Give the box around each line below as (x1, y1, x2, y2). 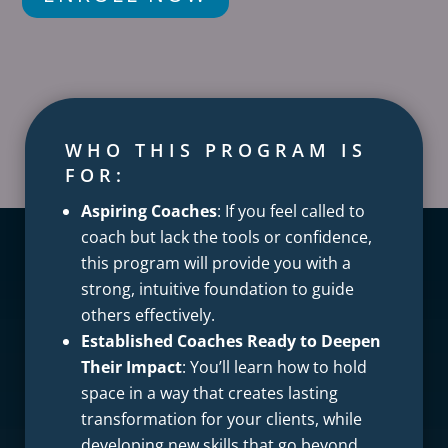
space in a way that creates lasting (80, 382, 338, 405)
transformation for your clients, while (80, 408, 362, 431)
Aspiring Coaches (80, 200, 217, 223)
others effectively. (80, 304, 215, 327)
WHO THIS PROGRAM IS (64, 138, 367, 163)
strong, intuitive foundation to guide (80, 278, 354, 301)
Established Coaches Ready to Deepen (80, 330, 381, 353)
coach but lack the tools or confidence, (80, 226, 372, 249)
